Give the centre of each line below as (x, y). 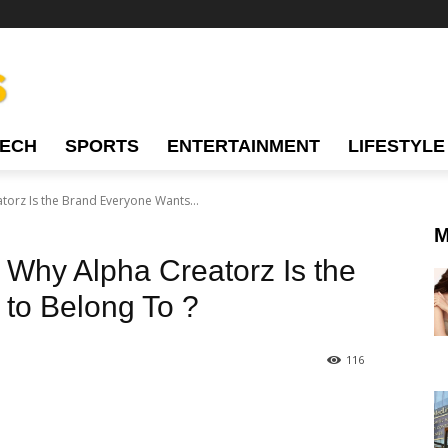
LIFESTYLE (396, 146)
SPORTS (102, 146)
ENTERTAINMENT (243, 146)
